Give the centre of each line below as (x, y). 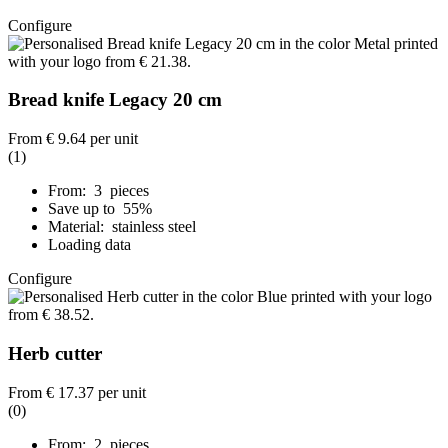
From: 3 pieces (98, 191)
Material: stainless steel (122, 227)
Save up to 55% (102, 209)
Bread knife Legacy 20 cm (115, 100)
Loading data (89, 245)
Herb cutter (55, 353)
